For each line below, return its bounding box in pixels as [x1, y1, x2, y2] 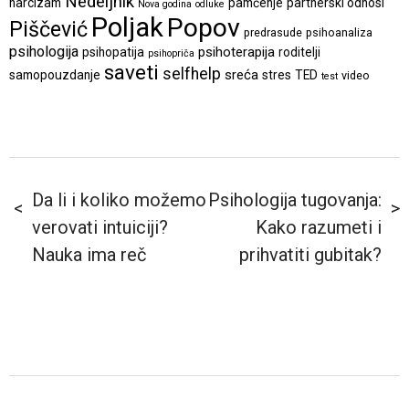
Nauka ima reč [32, 243, 146, 266]
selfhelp [163, 64, 221, 83]
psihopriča [148, 47, 194, 59]
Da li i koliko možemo [32, 188, 206, 211]
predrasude [244, 25, 302, 39]
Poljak [91, 11, 163, 43]
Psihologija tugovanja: [208, 188, 382, 211]
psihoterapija [198, 43, 275, 60]
